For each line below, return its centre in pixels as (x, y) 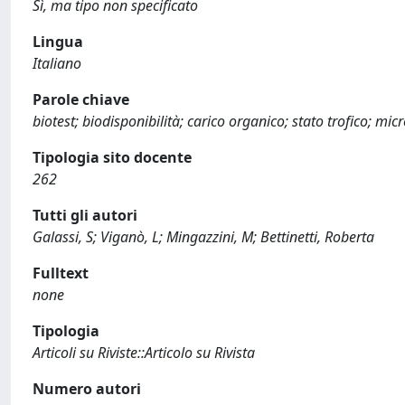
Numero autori (87, 389)
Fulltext (61, 273)
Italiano (57, 63)
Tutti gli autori (85, 215)
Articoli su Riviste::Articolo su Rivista (144, 353)
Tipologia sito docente (112, 157)
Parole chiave (81, 99)
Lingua (58, 42)
